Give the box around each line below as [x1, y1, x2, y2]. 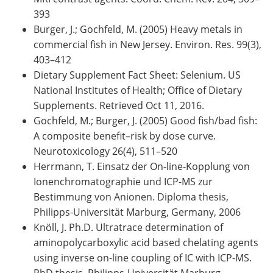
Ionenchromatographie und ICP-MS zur [34, 174, 213, 188]
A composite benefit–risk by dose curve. [34, 129, 216, 143]
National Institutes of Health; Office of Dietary [34, 83, 242, 97]
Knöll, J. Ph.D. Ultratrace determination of [34, 220, 223, 234]
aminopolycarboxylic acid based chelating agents [34, 235, 258, 249]
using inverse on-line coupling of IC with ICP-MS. [34, 250, 252, 264]
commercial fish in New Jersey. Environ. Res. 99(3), [34, 37, 261, 51]
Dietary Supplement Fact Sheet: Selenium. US [34, 68, 241, 82]
